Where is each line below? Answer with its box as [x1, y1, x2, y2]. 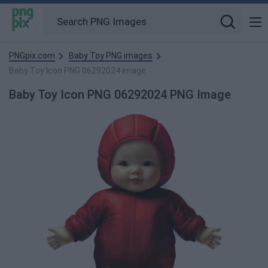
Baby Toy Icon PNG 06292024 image [9, 66, 146, 75]
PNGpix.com [9, 51, 55, 60]
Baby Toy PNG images [69, 51, 153, 60]
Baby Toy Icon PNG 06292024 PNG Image [9, 87, 231, 102]
